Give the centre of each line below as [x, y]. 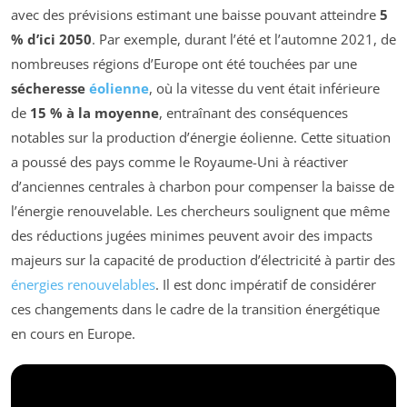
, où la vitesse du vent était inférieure [264, 88]
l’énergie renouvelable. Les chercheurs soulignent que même [200, 210]
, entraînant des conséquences [253, 112]
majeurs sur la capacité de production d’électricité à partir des [203, 259]
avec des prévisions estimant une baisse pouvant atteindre [195, 14]
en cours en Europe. [73, 333]
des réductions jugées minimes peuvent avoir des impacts [192, 235]
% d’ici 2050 [51, 39]
